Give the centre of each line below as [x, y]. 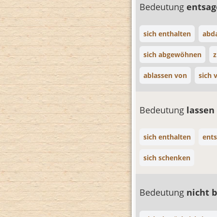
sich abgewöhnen [172, 54]
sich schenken [167, 158]
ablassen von [165, 75]
